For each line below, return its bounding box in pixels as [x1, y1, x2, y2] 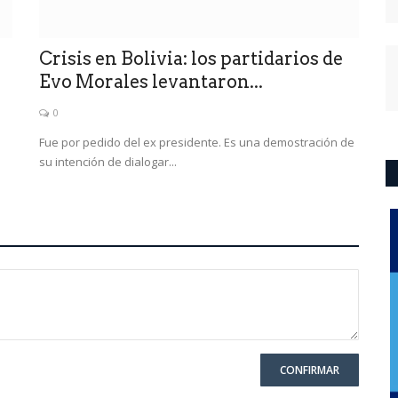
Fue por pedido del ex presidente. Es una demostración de [39, 133, 354, 150]
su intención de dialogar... [39, 153, 177, 170]
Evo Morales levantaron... [39, 70, 263, 92]
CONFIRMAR [280, 362, 339, 378]
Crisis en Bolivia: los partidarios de [39, 47, 343, 69]
